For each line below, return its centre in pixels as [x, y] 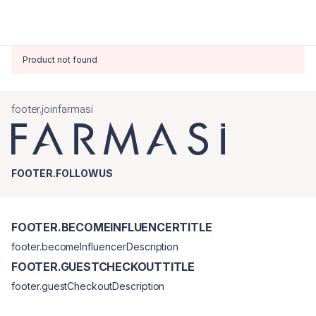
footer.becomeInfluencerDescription [95, 247]
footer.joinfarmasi [52, 109]
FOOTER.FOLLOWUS [62, 173]
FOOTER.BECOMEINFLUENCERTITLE [112, 227]
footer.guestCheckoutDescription [88, 286]
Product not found [60, 60]
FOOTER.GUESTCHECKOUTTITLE [103, 267]
